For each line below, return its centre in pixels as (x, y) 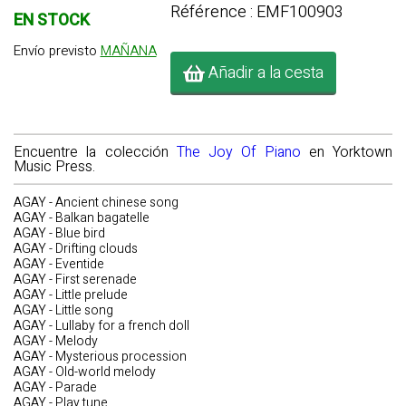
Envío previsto (57, 51)
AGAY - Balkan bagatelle (82, 218)
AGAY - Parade (55, 387)
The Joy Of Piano (238, 152)
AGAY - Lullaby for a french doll (101, 326)
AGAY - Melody (56, 341)
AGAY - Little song (63, 310)
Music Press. (54, 167)
